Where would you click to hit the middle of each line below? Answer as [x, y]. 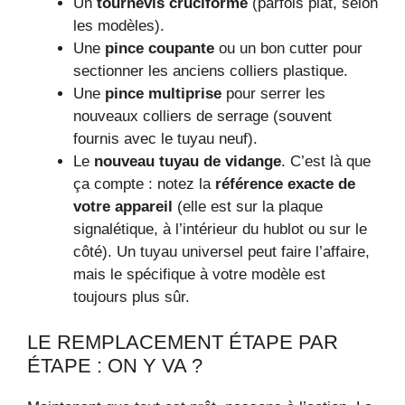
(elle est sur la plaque [248, 206]
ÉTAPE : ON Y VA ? [115, 366]
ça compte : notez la [144, 184]
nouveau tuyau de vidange [188, 161]
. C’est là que [326, 161]
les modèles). [119, 25]
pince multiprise [163, 93]
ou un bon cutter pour [288, 48]
